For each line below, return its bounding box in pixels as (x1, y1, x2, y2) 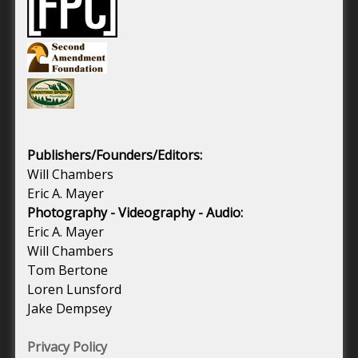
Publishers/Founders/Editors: (27, 145, 202, 164)
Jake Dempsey (27, 299, 112, 317)
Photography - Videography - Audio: (27, 203, 243, 221)
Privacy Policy (27, 337, 107, 356)
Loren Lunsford (27, 280, 121, 298)
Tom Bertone (27, 261, 108, 279)
